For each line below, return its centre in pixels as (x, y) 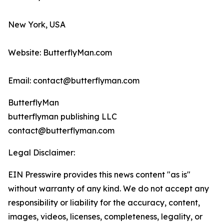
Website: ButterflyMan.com (60, 53)
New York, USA (37, 25)
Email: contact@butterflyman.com (74, 81)
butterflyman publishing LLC (62, 117)
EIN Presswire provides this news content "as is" (99, 175)
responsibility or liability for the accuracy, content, (104, 203)
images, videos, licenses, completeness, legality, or (105, 217)
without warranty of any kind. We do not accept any (108, 189)
